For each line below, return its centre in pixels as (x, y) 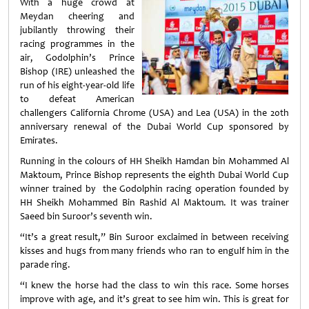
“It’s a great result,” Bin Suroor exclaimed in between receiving (154, 237)
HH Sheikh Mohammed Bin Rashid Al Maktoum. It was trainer (154, 202)
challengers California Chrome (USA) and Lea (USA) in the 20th (154, 113)
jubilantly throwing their (77, 30)
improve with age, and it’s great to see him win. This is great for (154, 299)
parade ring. (45, 265)
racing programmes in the (77, 44)
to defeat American (77, 99)
